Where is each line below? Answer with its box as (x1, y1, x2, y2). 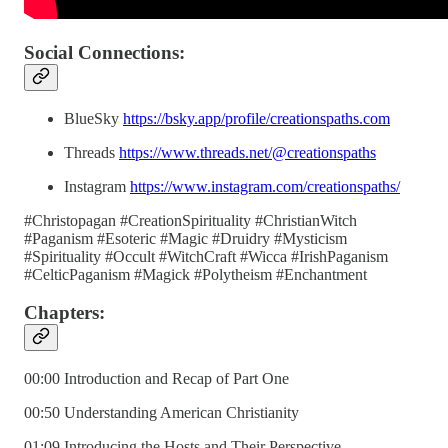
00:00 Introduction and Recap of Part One (24, 370, 289, 388)
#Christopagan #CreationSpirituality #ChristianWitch (24, 211, 357, 229)
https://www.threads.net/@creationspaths (119, 143, 376, 161)
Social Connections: (24, 41, 185, 63)
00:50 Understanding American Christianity (24, 404, 299, 422)
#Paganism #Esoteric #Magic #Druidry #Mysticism (24, 229, 347, 247)
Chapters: (24, 302, 105, 324)
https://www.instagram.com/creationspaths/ (130, 177, 400, 195)
